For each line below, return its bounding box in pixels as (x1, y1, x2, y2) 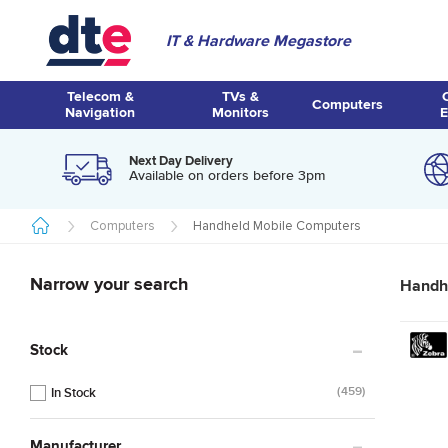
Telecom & (66, 88, 134, 105)
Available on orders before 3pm (129, 168, 326, 183)
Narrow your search (30, 273, 188, 295)
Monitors (211, 104, 269, 121)
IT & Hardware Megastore (165, 30, 351, 51)
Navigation (65, 104, 136, 121)
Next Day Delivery (129, 152, 234, 169)
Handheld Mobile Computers (193, 218, 361, 234)
